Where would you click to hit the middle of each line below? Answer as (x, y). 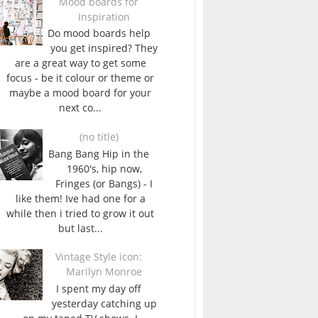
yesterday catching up (104, 304)
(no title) (99, 136)
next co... (80, 108)
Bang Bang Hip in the (99, 153)
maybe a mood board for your (80, 93)
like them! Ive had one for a (80, 198)
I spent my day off (99, 289)
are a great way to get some (80, 63)
